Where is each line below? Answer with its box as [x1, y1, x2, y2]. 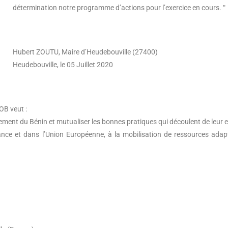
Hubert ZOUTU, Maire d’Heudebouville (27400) [13, 48, 158, 56]
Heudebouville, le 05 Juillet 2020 [13, 61, 113, 69]
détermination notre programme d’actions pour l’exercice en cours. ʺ [13, 4, 226, 12]
